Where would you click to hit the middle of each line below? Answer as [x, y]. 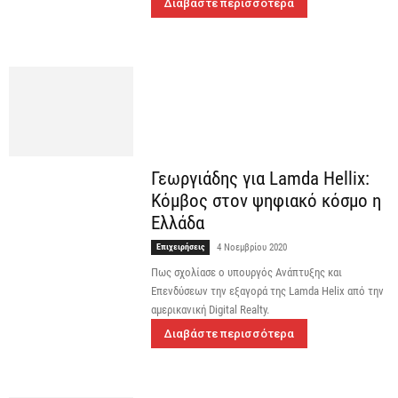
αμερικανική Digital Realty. [210, 310]
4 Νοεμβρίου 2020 [252, 248]
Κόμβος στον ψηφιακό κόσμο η [266, 201]
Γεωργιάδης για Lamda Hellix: [260, 179]
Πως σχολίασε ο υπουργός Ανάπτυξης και [247, 273]
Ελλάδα [178, 223]
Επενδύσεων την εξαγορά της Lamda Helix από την [267, 291]
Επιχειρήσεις [180, 247]
